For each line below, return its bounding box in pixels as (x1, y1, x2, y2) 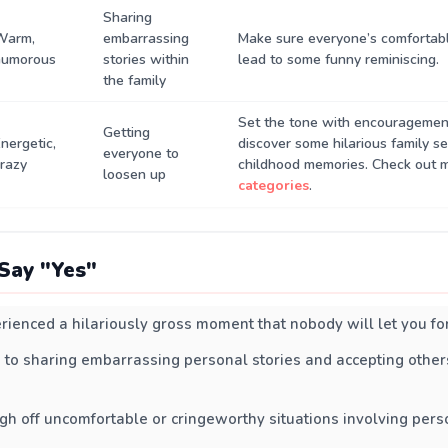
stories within (103, 50, 189, 70)
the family (103, 71, 166, 91)
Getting (103, 123, 150, 143)
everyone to (103, 144, 179, 164)
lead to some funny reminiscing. (238, 50, 439, 70)
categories (238, 176, 309, 196)
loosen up (103, 165, 166, 185)
